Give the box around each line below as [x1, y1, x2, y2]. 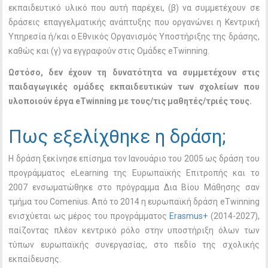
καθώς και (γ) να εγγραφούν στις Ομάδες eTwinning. [8, 46, 210, 56]
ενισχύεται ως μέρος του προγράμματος [8, 211, 170, 221]
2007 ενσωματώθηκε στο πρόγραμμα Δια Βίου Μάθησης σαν [8, 182, 260, 193]
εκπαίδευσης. [8, 254, 62, 264]
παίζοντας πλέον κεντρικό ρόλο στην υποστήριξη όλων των [8, 226, 260, 236]
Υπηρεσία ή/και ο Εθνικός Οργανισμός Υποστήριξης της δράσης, [8, 32, 260, 42]
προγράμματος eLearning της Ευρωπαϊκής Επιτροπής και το [8, 168, 260, 178]
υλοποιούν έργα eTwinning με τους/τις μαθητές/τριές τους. [8, 96, 252, 106]
